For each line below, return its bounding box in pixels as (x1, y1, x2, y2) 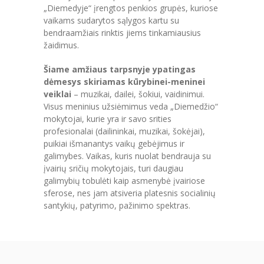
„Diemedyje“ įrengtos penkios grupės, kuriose (44, 2, 218, 14)
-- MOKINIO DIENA (56, 198, 132, 210)
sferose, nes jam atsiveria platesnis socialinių (44, 187, 216, 199)
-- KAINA (56, 148, 91, 160)
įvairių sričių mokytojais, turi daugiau (44, 163, 183, 174)
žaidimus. (44, 39, 79, 51)
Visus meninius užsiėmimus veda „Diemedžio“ (44, 101, 218, 113)
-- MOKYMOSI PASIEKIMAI (56, 99, 161, 111)
